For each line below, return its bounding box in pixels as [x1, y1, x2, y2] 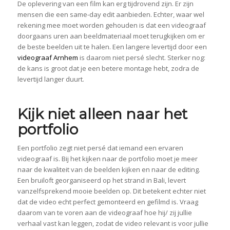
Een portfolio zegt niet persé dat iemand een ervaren [17, 143, 183, 153]
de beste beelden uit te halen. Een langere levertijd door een [17, 42, 207, 52]
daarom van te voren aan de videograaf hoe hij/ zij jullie [17, 208, 192, 218]
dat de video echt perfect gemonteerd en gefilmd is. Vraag [17, 197, 198, 207]
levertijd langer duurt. [17, 74, 84, 84]
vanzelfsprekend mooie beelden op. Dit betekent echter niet [17, 186, 206, 196]
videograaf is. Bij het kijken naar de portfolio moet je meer [17, 154, 198, 164]
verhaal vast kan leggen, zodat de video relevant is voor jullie [17, 219, 208, 228]
